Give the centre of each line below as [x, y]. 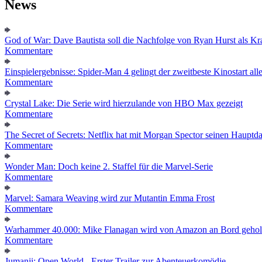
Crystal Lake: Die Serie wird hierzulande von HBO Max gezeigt [124, 103]
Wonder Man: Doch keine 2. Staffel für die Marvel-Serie [109, 166]
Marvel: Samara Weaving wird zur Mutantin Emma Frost [110, 198]
